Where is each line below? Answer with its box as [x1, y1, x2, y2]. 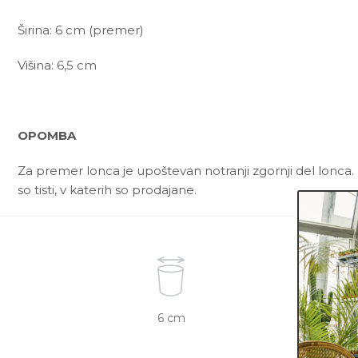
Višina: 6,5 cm [18, 58, 97, 73]
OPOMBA [18, 128, 76, 143]
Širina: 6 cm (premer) [18, 22, 144, 38]
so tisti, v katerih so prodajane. [18, 182, 197, 197]
